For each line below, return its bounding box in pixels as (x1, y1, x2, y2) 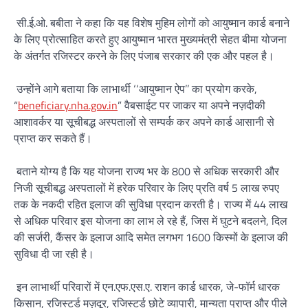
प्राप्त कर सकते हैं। (14, 130, 98, 147)
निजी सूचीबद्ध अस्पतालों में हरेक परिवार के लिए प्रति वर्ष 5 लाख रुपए (14, 179, 279, 197)
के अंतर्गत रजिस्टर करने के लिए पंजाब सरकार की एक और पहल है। (14, 47, 280, 65)
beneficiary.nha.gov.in (18, 97, 118, 114)
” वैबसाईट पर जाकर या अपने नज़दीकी (118, 97, 265, 114)
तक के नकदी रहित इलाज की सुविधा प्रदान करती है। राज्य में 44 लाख (14, 196, 287, 213)
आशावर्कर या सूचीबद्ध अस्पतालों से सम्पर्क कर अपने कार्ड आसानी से (14, 113, 274, 131)
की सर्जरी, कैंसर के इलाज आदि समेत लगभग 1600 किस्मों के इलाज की (14, 229, 288, 246)
